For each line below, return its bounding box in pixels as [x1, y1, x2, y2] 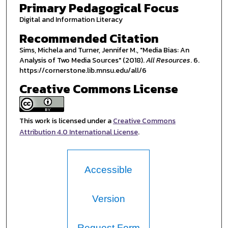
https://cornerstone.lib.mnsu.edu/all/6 [19, 65, 147, 76]
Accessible [84, 164, 133, 176]
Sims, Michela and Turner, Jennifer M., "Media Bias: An [19, 44, 189, 55]
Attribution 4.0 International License [19, 127, 138, 138]
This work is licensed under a [19, 116, 113, 127]
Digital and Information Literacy [19, 14, 123, 25]
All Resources [146, 54, 190, 66]
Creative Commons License [19, 80, 178, 98]
